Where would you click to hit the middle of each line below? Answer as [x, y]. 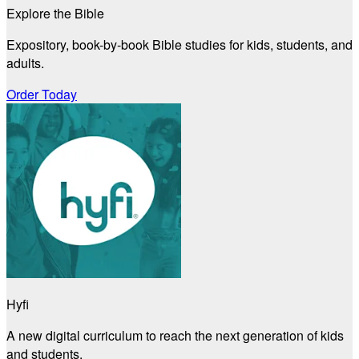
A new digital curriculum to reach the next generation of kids [175, 336]
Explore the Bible [55, 14]
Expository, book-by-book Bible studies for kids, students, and [179, 45]
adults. [25, 63]
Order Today [42, 95]
